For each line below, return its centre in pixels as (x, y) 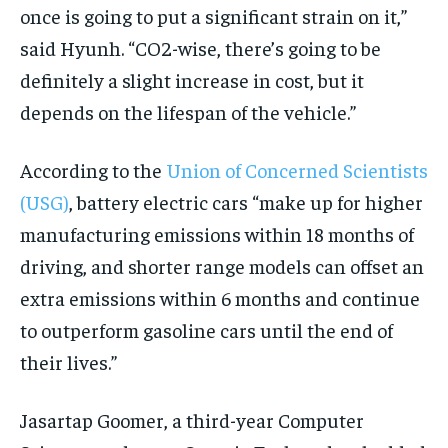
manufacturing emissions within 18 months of (217, 234)
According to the (93, 170)
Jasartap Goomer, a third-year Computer (192, 420)
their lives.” (68, 362)
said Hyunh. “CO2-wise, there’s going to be (200, 48)
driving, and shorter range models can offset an (222, 266)
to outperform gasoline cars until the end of (206, 330)
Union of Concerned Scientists (297, 170)
